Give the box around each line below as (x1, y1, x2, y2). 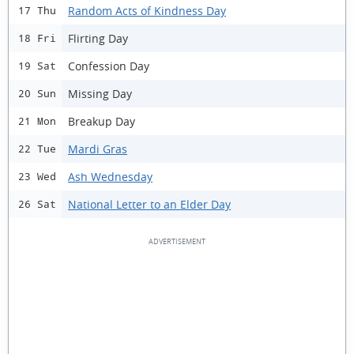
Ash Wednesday (68, 168, 153, 184)
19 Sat (18, 60, 56, 72)
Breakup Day (68, 113, 135, 129)
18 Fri (18, 32, 56, 44)
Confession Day (68, 58, 149, 73)
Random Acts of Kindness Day (68, 2, 226, 18)
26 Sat (18, 198, 56, 210)
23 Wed (18, 171, 56, 183)
